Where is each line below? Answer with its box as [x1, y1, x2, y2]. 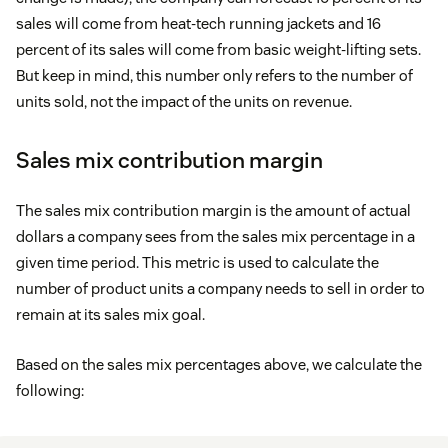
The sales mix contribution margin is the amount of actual [16, 201, 411, 221]
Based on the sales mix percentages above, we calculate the [16, 355, 422, 375]
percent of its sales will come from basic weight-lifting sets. [16, 40, 421, 60]
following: [16, 381, 84, 401]
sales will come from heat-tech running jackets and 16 [16, 14, 381, 34]
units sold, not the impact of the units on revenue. [16, 92, 352, 112]
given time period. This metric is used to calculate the [16, 253, 379, 273]
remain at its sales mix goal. [16, 305, 205, 325]
